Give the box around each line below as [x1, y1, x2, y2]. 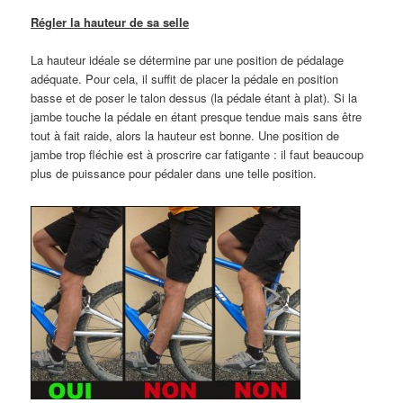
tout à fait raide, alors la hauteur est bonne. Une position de [31, 126, 340, 144]
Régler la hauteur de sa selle [31, 13, 190, 31]
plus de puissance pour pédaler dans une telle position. [31, 164, 318, 182]
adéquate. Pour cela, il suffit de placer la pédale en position [31, 69, 339, 87]
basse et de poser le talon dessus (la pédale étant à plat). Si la [31, 88, 358, 106]
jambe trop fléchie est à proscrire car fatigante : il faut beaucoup [31, 145, 364, 163]
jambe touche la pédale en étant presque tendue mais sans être [31, 107, 363, 125]
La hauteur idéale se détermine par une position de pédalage [31, 50, 345, 68]
